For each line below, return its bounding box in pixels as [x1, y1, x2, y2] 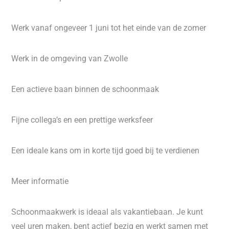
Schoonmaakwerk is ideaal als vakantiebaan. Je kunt [11, 207, 203, 217]
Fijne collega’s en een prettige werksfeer [11, 115, 153, 125]
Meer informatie [11, 176, 69, 186]
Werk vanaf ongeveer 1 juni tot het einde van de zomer [11, 23, 207, 33]
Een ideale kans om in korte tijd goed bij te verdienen [11, 146, 200, 155]
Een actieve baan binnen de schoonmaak [11, 84, 159, 94]
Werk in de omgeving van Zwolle [11, 54, 128, 63]
